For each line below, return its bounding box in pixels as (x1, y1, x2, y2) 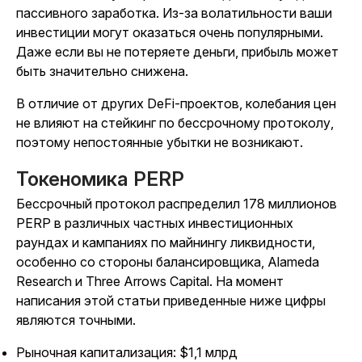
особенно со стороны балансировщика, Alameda (16, 254, 319, 270)
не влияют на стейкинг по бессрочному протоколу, (16, 115, 334, 131)
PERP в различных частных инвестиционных (16, 215, 293, 231)
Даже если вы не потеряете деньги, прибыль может (16, 44, 339, 60)
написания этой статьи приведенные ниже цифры (16, 293, 326, 309)
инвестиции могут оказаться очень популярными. (16, 24, 323, 40)
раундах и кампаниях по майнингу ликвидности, (16, 234, 315, 250)
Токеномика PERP (16, 167, 184, 191)
